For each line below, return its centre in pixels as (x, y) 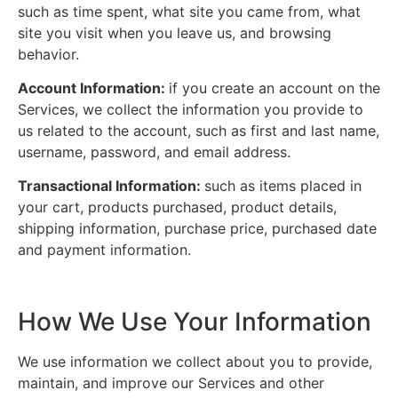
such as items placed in (283, 186)
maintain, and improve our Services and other (171, 383)
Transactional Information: (111, 186)
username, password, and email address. (154, 152)
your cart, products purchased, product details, (177, 207)
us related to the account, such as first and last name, (199, 131)
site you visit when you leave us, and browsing (175, 32)
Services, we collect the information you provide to (191, 110)
